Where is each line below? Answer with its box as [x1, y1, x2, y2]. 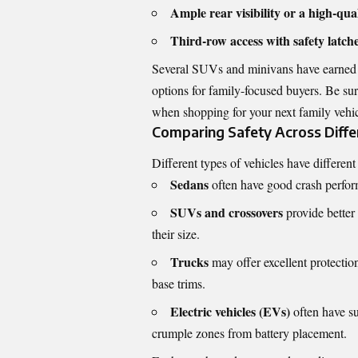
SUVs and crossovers [170, 203, 283, 222]
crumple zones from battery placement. [152, 324, 347, 342]
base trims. [152, 275, 205, 292]
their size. [152, 225, 200, 243]
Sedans [170, 175, 209, 194]
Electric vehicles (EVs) [170, 302, 290, 321]
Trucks [170, 253, 209, 272]
